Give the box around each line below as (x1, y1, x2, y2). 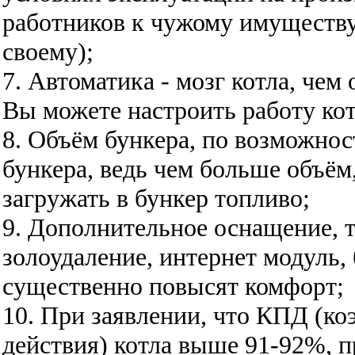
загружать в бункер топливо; (2, 183, 310, 212)
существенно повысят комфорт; (2, 271, 344, 300)
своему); (2, 36, 94, 66)
